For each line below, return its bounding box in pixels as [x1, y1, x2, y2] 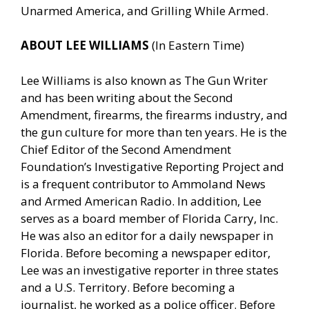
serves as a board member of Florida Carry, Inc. [21, 210, 278, 226]
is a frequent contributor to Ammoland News [21, 175, 266, 192]
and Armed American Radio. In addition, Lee [21, 192, 261, 209]
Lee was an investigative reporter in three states [21, 261, 279, 278]
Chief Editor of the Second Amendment [21, 141, 231, 157]
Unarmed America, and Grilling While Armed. [21, 2, 268, 19]
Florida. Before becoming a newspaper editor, [21, 244, 270, 261]
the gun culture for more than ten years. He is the [21, 123, 287, 140]
